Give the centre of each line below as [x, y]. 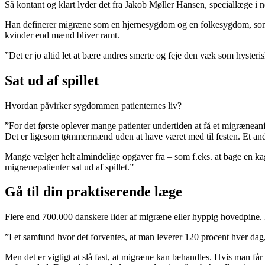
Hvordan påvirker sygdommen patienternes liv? [93, 105]
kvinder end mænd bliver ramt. [62, 35]
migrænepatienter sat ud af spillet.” [69, 167]
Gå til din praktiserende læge [93, 192]
